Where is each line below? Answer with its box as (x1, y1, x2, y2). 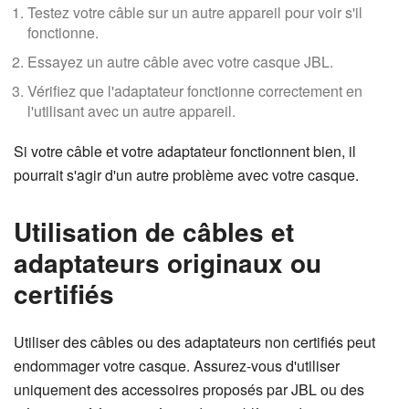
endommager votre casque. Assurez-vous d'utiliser (14, 355, 340, 376)
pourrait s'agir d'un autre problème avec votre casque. (14, 164, 359, 185)
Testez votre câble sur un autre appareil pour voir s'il (27, 2, 362, 23)
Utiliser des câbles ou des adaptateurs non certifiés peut (14, 331, 375, 352)
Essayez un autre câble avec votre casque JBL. (27, 51, 333, 72)
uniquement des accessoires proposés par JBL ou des (14, 379, 364, 400)
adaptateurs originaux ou (14, 244, 321, 281)
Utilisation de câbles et (14, 213, 294, 250)
